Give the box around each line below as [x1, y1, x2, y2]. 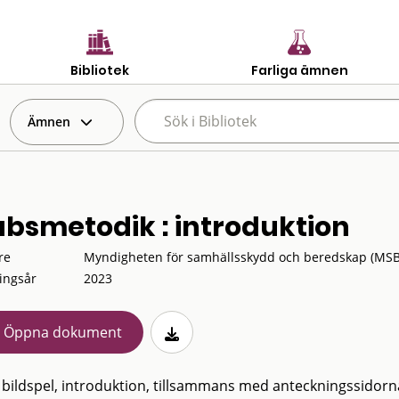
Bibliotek [70, 61, 129, 79]
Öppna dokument [3, 322, 122, 342]
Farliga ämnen [250, 61, 348, 79]
